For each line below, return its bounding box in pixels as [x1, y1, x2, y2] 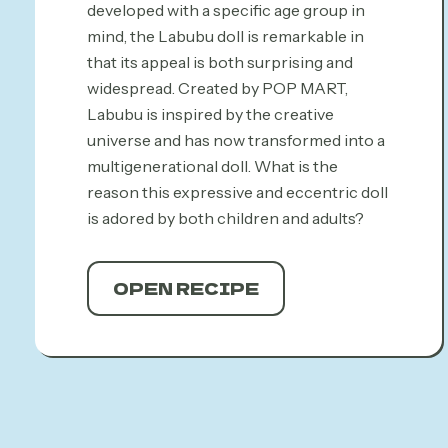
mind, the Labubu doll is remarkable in [87, 26, 364, 46]
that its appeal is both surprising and [87, 52, 353, 72]
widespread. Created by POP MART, [87, 78, 348, 98]
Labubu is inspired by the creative [87, 104, 334, 124]
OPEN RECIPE [113, 276, 259, 300]
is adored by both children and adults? [87, 208, 364, 228]
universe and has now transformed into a [87, 130, 385, 150]
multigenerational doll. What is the [87, 156, 338, 176]
